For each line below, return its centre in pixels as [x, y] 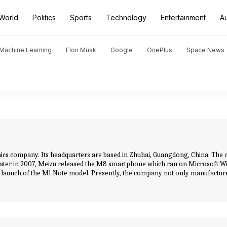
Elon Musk [81, 50]
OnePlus [160, 50]
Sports [81, 17]
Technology [126, 17]
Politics [44, 17]
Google [122, 50]
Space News [205, 50]
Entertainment [183, 17]
